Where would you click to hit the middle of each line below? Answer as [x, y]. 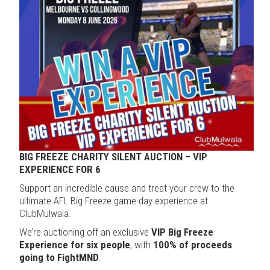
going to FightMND [59, 257]
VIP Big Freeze [182, 232]
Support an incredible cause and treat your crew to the [127, 188]
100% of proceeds [193, 244]
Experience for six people [75, 244]
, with [142, 244]
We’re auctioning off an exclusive [85, 232]
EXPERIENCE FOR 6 [60, 169]
